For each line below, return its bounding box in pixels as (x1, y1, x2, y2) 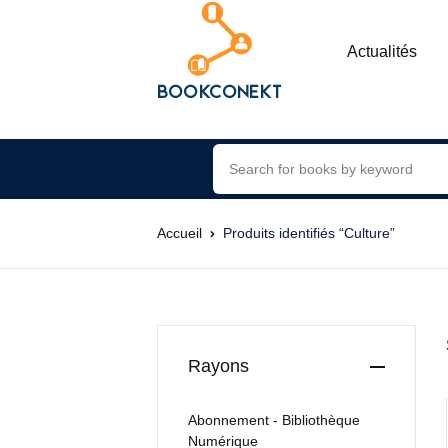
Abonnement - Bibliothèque (188, 412, 360, 428)
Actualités (347, 43, 417, 60)
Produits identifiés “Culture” (223, 225, 395, 241)
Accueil (157, 225, 202, 241)
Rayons (188, 356, 249, 376)
